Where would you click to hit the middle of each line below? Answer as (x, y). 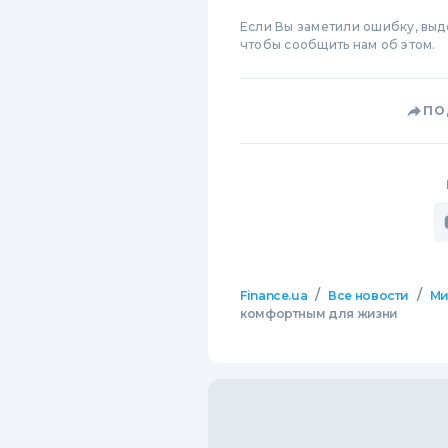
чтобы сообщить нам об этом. (338, 45)
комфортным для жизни (319, 314)
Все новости (369, 296)
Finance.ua (274, 296)
